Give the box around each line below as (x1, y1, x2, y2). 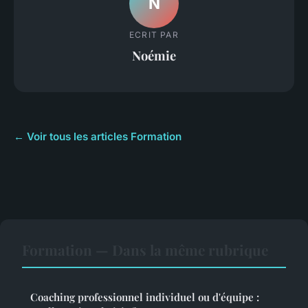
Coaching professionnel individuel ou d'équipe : (30, 290, 259, 305)
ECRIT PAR (129, 29, 179, 40)
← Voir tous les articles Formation (14, 130, 181, 144)
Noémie (132, 46, 176, 64)
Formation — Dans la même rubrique (22, 240, 268, 260)
